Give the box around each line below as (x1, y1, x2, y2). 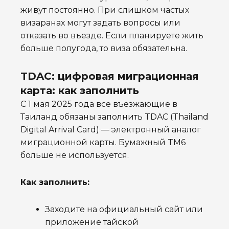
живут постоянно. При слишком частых (20, 5, 189, 15)
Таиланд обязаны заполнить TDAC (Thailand (20, 112, 209, 122)
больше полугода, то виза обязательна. (20, 43, 187, 54)
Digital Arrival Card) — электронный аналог (20, 125, 201, 135)
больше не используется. (20, 150, 129, 161)
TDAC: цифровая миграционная (20, 70, 199, 83)
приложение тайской (45, 217, 139, 227)
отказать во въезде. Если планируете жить (20, 31, 203, 41)
